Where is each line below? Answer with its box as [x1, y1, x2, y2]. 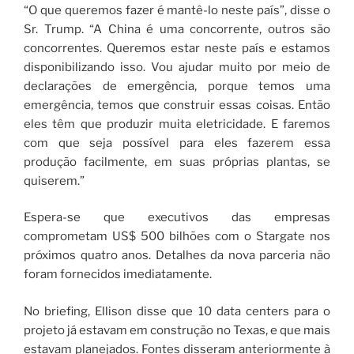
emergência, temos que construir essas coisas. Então [24, 97, 330, 112]
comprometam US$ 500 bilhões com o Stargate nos [24, 229, 330, 244]
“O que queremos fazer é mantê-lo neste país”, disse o [24, 2, 330, 17]
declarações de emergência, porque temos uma [24, 78, 330, 93]
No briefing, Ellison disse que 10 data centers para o [24, 303, 330, 318]
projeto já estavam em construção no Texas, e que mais [24, 322, 330, 337]
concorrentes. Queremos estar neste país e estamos [24, 40, 330, 55]
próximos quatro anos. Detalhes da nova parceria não [24, 248, 330, 263]
